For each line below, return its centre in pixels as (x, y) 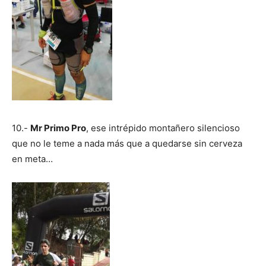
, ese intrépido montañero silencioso (163, 128)
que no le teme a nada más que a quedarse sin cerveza (127, 143)
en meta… (32, 159)
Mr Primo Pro (58, 128)
